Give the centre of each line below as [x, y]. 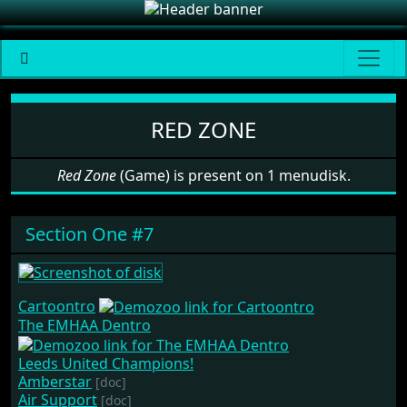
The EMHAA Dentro [84, 326]
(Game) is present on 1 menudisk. [233, 175]
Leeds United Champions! [106, 364]
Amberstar [55, 382]
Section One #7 [89, 234]
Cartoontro [57, 306]
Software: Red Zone [128, 108]
